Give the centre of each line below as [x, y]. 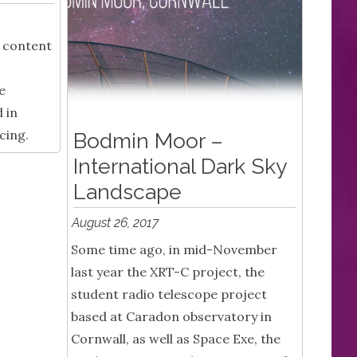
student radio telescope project [169, 294]
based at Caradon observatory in [171, 317]
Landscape [127, 192]
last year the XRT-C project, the [168, 272]
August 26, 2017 [116, 223]
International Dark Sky [180, 167]
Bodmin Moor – [148, 141]
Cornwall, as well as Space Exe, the [176, 339]
